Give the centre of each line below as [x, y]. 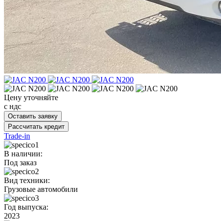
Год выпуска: [26, 207]
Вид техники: [27, 180]
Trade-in [17, 136]
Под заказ [20, 162]
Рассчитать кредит [36, 126]
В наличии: [23, 153]
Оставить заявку [33, 116]
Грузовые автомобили [41, 189]
